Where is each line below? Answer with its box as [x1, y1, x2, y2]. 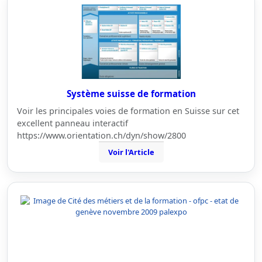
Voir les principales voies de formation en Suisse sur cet [17, 105, 239, 116]
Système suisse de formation [66, 88, 196, 99]
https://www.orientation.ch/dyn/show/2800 [17, 130, 191, 141]
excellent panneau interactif [17, 118, 133, 129]
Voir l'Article [108, 147, 154, 157]
